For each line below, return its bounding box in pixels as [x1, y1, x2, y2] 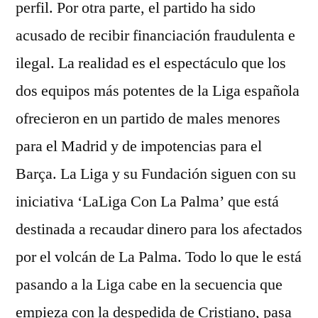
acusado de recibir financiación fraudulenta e [16, 26, 295, 45]
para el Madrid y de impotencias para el [16, 136, 262, 156]
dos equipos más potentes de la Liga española [16, 81, 300, 101]
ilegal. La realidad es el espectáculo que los [16, 53, 286, 73]
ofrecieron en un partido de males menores [16, 109, 280, 128]
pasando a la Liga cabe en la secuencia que [16, 275, 283, 295]
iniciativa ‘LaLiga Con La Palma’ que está [16, 192, 279, 212]
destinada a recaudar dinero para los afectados [16, 219, 302, 239]
